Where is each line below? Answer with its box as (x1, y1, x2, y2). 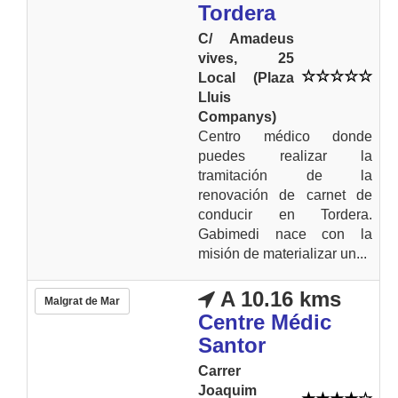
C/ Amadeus (198, 30, 294, 46)
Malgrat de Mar (44, 294, 120, 307)
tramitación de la (198, 167, 372, 183)
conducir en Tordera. (198, 206, 372, 222)
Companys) (198, 108, 276, 124)
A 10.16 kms (215, 286, 341, 311)
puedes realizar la (198, 147, 372, 163)
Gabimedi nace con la (198, 226, 372, 242)
